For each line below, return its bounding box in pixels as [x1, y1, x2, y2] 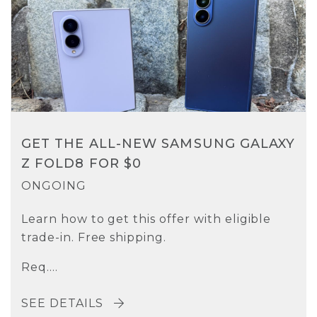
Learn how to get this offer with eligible [21, 212, 272, 226]
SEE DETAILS [21, 296, 107, 310]
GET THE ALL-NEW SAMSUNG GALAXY [21, 135, 296, 151]
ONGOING [21, 178, 86, 192]
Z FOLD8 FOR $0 [21, 155, 142, 171]
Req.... [21, 260, 58, 274]
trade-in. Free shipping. [21, 230, 167, 244]
